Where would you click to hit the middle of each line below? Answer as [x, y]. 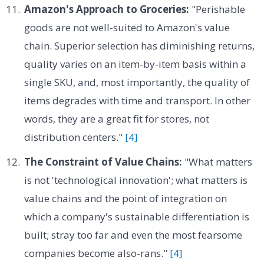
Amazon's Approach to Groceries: [106, 9]
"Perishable [217, 9]
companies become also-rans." [97, 253]
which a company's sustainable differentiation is [136, 216]
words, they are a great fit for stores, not [116, 119]
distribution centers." [74, 137]
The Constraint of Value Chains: [103, 161]
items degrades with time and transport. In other [137, 101]
